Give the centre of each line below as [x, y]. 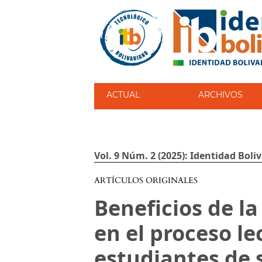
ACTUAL [123, 95]
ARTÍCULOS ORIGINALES [146, 180]
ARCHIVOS [220, 95]
